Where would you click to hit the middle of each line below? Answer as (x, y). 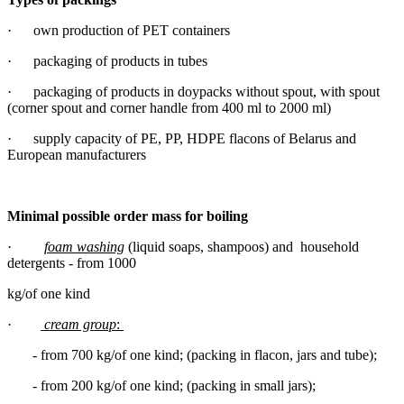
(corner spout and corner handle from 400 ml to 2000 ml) (169, 107)
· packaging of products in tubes (107, 60)
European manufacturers (77, 154)
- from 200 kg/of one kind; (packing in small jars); (161, 385)
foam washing (84, 246)
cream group (80, 324)
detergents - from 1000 (73, 262)
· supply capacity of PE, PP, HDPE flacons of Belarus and (182, 138)
